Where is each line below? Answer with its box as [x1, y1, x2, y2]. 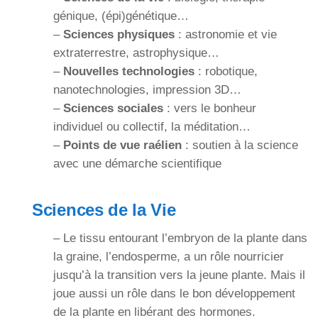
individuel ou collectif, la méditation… [53, 120, 251, 134]
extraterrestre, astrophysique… [53, 46, 219, 60]
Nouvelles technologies [63, 65, 194, 79]
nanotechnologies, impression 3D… [53, 83, 241, 97]
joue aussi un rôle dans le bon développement [53, 287, 295, 301]
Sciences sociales [63, 102, 163, 116]
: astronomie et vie [175, 28, 277, 42]
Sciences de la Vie [32, 200, 176, 220]
